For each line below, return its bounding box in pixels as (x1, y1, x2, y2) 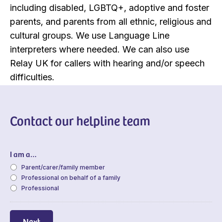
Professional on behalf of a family (21, 173, 120, 181)
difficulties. (10, 71, 55, 82)
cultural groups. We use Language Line (10, 30, 169, 41)
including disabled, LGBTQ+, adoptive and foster (10, 2, 209, 13)
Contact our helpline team (10, 111, 150, 129)
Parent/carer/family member (21, 163, 105, 171)
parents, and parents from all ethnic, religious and (10, 16, 212, 27)
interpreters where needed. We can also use (10, 44, 189, 55)
